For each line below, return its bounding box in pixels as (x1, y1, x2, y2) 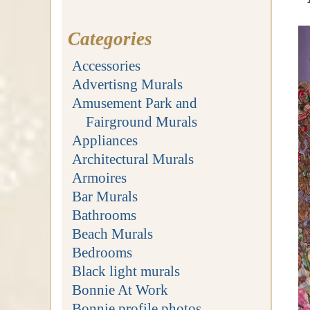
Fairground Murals (86, 113, 198, 129)
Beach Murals (71, 225, 153, 241)
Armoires (71, 169, 127, 185)
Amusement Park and (71, 94, 197, 111)
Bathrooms (71, 206, 136, 223)
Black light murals (71, 262, 180, 279)
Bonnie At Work (71, 281, 168, 298)
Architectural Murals (71, 150, 194, 167)
